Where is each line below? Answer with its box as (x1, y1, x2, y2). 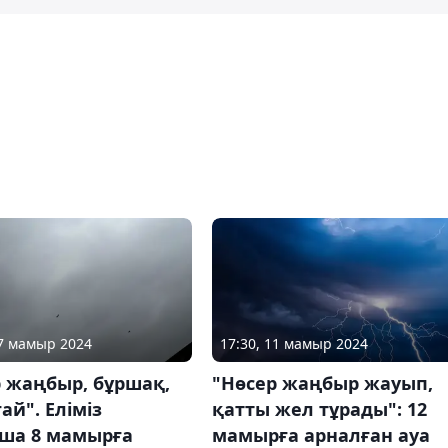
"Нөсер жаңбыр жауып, (211, 370, 433, 395)
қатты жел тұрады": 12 (211, 396, 427, 421)
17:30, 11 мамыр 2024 (219, 333, 368, 353)
